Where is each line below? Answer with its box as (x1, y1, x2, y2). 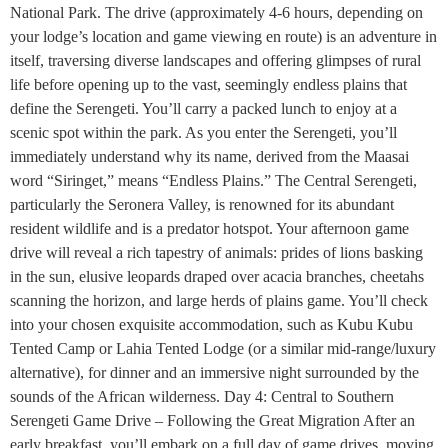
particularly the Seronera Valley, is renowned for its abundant (10, 195, 394, 213)
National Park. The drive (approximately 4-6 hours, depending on (10, 3, 423, 21)
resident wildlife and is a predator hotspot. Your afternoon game (10, 219, 409, 237)
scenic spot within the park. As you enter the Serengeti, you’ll (10, 123, 397, 141)
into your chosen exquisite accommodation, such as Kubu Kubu (10, 315, 413, 333)
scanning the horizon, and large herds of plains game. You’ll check (10, 291, 428, 309)
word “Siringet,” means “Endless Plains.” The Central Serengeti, (10, 171, 417, 189)
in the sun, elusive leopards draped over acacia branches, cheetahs (10, 267, 424, 285)
